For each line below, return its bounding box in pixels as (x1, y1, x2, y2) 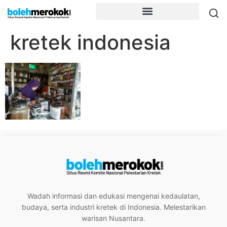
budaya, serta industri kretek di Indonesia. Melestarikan (21, 203, 206, 212)
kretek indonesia (10, 30, 171, 55)
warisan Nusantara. (82, 214, 145, 223)
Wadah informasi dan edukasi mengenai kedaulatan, (27, 192, 200, 201)
